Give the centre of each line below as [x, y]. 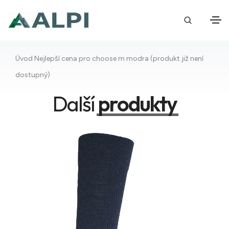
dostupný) [33, 75]
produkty [137, 104]
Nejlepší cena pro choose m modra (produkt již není [118, 59]
